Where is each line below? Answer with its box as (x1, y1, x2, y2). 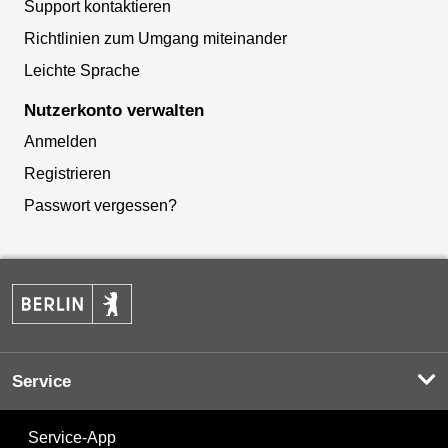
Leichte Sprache (24, 62, 140, 80)
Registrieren (24, 165, 111, 183)
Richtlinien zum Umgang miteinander (24, 30, 287, 48)
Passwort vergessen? (24, 197, 177, 215)
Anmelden (24, 133, 97, 151)
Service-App (28, 428, 116, 446)
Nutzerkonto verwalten (24, 101, 204, 121)
